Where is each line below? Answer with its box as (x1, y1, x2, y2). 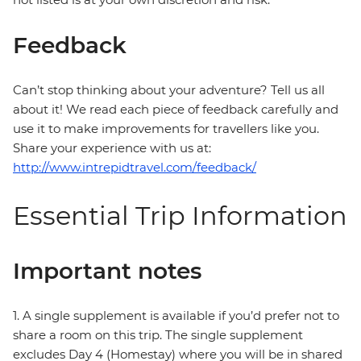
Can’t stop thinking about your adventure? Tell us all (13, 82, 325, 98)
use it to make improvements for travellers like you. (13, 121, 319, 137)
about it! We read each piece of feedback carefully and (13, 102, 338, 118)
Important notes (13, 257, 201, 285)
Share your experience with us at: (13, 140, 211, 156)
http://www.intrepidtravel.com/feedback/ (13, 160, 256, 176)
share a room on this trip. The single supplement (13, 327, 303, 343)
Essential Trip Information (13, 200, 347, 232)
